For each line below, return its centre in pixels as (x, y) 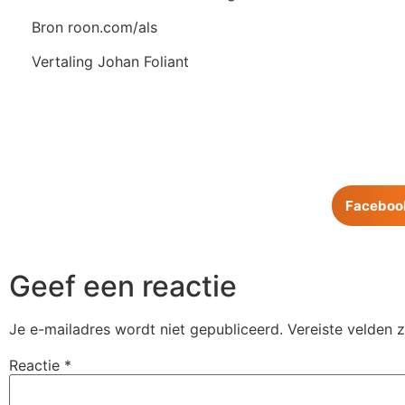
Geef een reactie (123, 287)
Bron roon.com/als (94, 27)
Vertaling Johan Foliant (110, 62)
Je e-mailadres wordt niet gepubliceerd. (146, 330)
